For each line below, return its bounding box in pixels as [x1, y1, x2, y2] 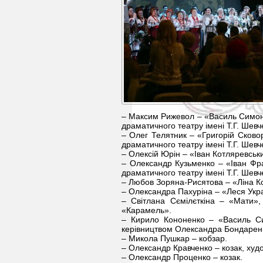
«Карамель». [122, 205, 171, 215]
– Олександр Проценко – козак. [122, 252, 242, 262]
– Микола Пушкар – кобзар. [122, 234, 227, 243]
